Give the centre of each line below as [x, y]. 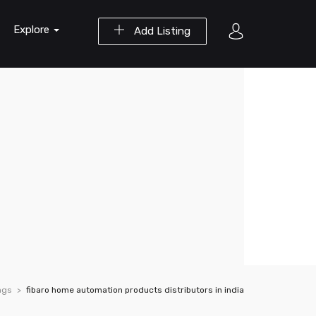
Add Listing [161, 31]
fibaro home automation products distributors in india [135, 290]
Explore [33, 30]
